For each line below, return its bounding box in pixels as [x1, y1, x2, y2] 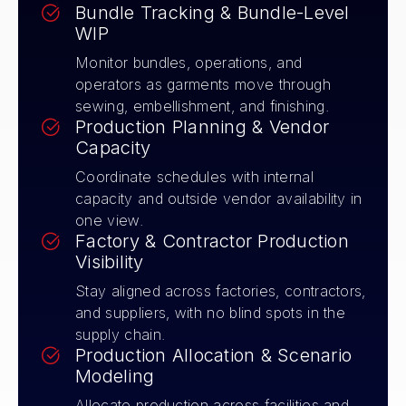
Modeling [75, 364, 154, 387]
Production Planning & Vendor [75, 115, 329, 138]
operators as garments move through [75, 74, 331, 93]
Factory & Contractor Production [75, 229, 349, 252]
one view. [75, 210, 143, 229]
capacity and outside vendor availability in [75, 188, 362, 208]
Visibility [75, 250, 144, 273]
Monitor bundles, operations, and [75, 53, 303, 72]
